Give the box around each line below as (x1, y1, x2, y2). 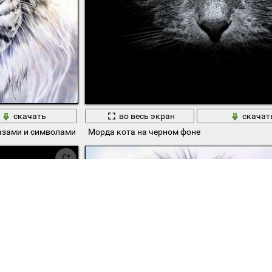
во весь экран (118, 110, 175, 121)
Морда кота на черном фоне (87, 126, 200, 137)
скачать (13, 110, 46, 121)
